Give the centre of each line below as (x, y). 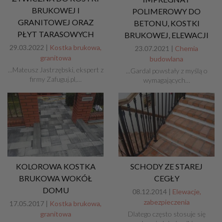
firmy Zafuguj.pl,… (55, 79)
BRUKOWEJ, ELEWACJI (166, 35)
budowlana (166, 58)
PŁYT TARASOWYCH (55, 34)
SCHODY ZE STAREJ (166, 166)
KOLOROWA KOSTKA (55, 166)
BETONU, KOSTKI (166, 23)
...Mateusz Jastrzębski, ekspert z (55, 70)
